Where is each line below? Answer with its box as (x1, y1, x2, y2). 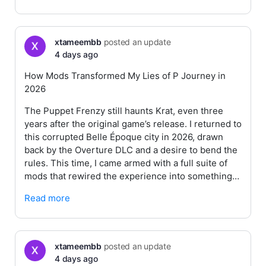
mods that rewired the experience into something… (24, 170, 239, 182)
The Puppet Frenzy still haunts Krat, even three (24, 105, 223, 116)
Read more (24, 192, 70, 204)
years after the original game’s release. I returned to (24, 118, 242, 129)
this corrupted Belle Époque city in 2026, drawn (24, 131, 223, 142)
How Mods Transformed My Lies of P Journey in (24, 70, 226, 81)
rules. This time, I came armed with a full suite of (24, 157, 227, 169)
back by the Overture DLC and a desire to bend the (24, 144, 237, 156)
